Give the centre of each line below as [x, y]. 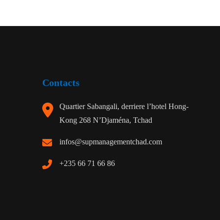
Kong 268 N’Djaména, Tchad [106, 120]
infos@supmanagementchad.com [111, 142]
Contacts [61, 83]
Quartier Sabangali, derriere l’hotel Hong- [124, 107]
